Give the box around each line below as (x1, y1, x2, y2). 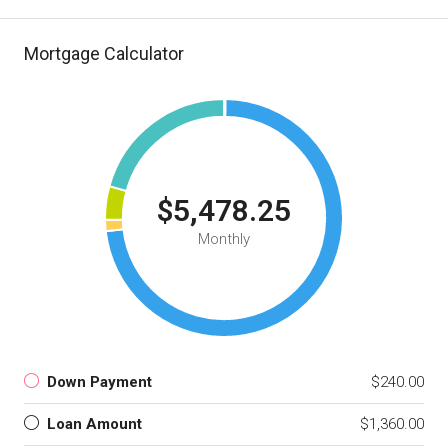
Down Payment (47, 373, 152, 392)
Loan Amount (47, 415, 142, 434)
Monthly (198, 230, 250, 249)
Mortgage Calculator (24, 43, 184, 65)
